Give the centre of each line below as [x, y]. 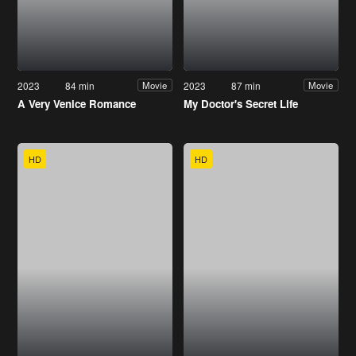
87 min [246, 85]
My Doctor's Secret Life [241, 103]
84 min [80, 85]
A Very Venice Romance [77, 103]
